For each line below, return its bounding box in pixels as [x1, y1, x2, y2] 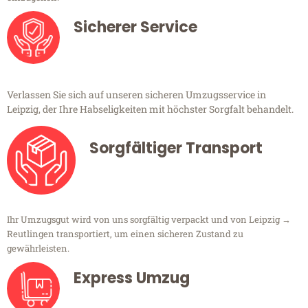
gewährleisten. [7, 242, 69, 255]
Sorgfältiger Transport [89, 137, 263, 159]
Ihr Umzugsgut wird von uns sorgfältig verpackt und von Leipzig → [7, 213, 291, 226]
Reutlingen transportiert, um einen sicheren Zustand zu [7, 228, 243, 241]
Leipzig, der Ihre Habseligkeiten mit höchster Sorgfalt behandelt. [7, 102, 294, 116]
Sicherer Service [74, 16, 197, 38]
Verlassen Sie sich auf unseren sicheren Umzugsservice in [7, 88, 266, 102]
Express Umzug [74, 267, 190, 289]
